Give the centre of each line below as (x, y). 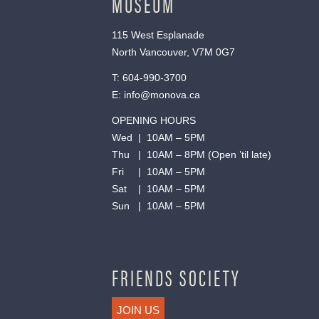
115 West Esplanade (158, 35)
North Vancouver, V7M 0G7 (173, 52)
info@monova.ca (162, 94)
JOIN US (138, 310)
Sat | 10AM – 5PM (158, 188)
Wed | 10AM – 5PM (158, 137)
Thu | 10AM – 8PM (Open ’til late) (192, 154)
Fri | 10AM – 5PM (158, 171)
